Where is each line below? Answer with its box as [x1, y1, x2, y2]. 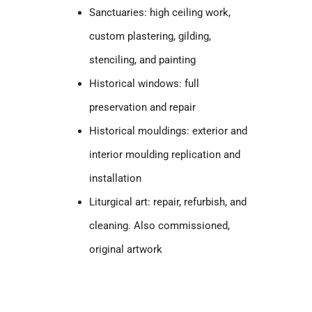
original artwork [89, 242, 163, 256]
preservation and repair [89, 100, 196, 114]
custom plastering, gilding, [89, 29, 212, 42]
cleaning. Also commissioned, [89, 219, 231, 232]
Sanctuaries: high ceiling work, [89, 6, 231, 19]
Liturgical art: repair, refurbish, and [89, 195, 247, 208]
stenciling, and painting [89, 53, 196, 66]
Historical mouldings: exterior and [89, 124, 248, 137]
